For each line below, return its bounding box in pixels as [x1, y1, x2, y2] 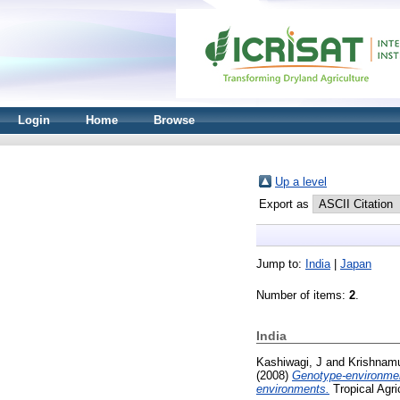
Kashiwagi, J [256, 354, 322, 369]
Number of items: [256, 288, 349, 302]
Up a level [275, 175, 327, 188]
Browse [154, 113, 195, 127]
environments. [256, 381, 329, 396]
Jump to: [256, 257, 305, 271]
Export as [259, 197, 312, 211]
